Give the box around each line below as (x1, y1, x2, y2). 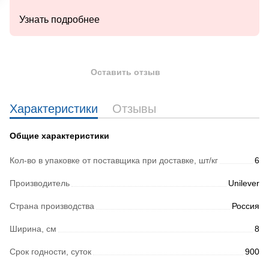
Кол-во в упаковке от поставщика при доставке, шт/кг (10, 156, 218, 165)
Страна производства (10, 201, 94, 211)
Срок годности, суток (10, 247, 91, 256)
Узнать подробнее (19, 14, 100, 25)
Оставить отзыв (91, 67, 160, 77)
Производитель (10, 178, 70, 188)
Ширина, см (10, 224, 56, 234)
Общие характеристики (10, 131, 109, 141)
